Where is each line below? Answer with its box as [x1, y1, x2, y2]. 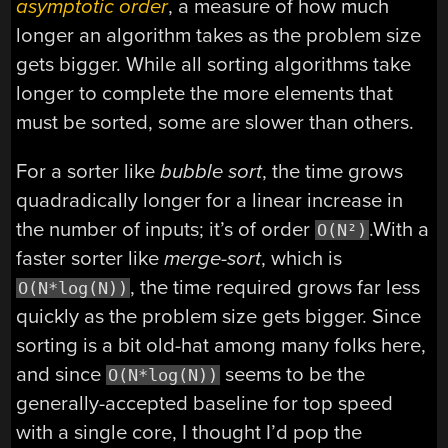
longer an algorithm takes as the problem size [16, 22, 422, 48]
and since [16, 361, 107, 387]
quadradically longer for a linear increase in [16, 187, 404, 213]
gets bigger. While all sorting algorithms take [16, 51, 412, 77]
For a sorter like [16, 158, 161, 184]
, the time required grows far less [130, 274, 421, 300]
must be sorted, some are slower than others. [16, 109, 415, 135]
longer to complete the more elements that [16, 80, 394, 106]
